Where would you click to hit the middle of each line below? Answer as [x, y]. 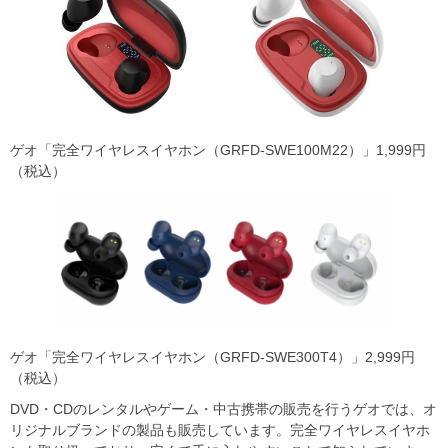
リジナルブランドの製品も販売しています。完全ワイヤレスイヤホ [220, 429]
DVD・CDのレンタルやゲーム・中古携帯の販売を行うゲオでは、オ [223, 408]
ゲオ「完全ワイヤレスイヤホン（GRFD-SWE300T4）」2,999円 [212, 356]
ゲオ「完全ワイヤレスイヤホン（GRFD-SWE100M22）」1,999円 [218, 150]
